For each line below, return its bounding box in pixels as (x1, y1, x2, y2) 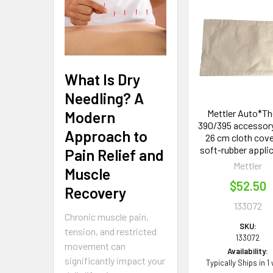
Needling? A (65, 88, 144, 107)
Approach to (65, 126, 147, 145)
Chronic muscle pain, (65, 210, 149, 222)
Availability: (227, 246, 269, 256)
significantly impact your (65, 254, 165, 266)
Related (200, 12, 251, 30)
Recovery (65, 183, 126, 202)
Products (200, 30, 262, 49)
